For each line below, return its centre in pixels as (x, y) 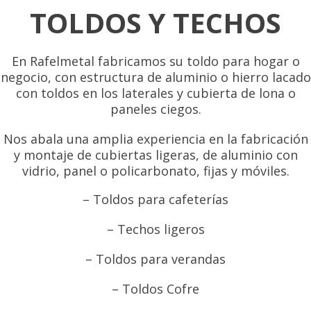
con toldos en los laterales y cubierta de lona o (155, 93)
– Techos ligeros (155, 229)
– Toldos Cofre (155, 288)
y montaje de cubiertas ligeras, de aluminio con (155, 154)
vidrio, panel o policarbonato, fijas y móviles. (155, 170)
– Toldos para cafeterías (155, 199)
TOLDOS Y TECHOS (155, 22)
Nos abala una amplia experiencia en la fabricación (155, 138)
